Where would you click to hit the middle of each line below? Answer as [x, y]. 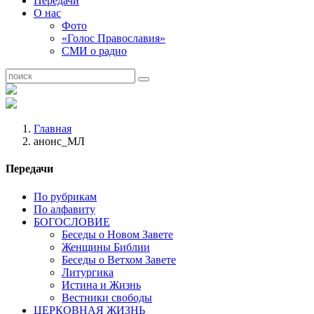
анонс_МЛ [59, 141]
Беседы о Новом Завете [117, 234]
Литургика [88, 272]
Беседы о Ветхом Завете [119, 259]
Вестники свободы [107, 297]
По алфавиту [64, 209]
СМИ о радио [94, 51]
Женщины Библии [106, 247]
